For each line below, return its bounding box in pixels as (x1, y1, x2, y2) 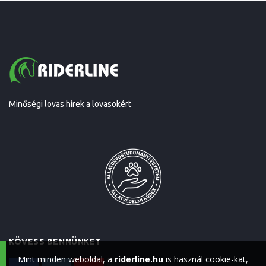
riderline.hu (115, 254, 163, 265)
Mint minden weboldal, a (18, 254, 115, 265)
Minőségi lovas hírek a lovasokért (9, 99, 131, 109)
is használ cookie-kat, (163, 254, 248, 265)
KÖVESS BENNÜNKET (9, 237, 102, 247)
